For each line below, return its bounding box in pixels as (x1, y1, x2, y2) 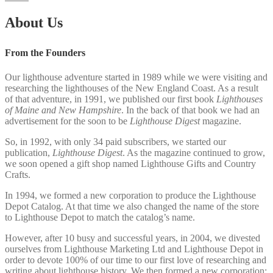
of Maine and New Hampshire (5, 104, 121, 115)
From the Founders (5, 47, 85, 58)
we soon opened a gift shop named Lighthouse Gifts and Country (5, 158, 256, 169)
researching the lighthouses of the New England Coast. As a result (5, 82, 258, 93)
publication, (5, 147, 50, 158)
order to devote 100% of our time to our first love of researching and (5, 254, 266, 265)
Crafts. (5, 169, 30, 180)
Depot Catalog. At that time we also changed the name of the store (5, 200, 259, 211)
